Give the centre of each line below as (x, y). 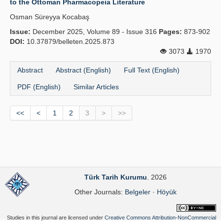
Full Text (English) (152, 70)
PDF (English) (39, 87)
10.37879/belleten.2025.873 (70, 41)
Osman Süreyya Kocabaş (50, 17)
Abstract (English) (83, 70)
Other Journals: (99, 192)
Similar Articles (96, 87)
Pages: (170, 32)
